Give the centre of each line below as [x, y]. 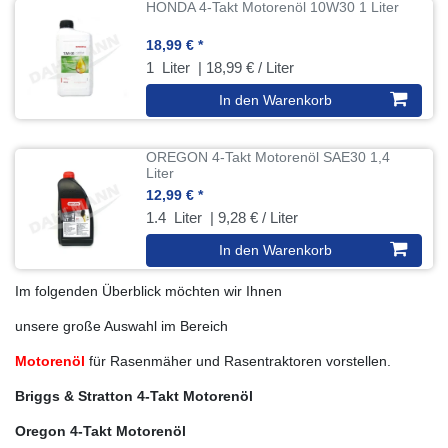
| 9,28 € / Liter [252, 217]
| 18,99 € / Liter [244, 67]
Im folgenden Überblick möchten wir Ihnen [148, 290]
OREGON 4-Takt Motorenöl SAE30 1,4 [268, 156]
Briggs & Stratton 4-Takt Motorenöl [134, 395]
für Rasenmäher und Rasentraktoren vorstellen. [238, 360]
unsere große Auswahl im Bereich [121, 325]
